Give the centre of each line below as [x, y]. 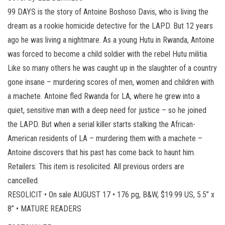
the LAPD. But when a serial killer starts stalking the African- [101, 124]
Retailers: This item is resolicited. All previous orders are [96, 166]
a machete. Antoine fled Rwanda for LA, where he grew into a [104, 96]
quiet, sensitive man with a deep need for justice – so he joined [107, 110]
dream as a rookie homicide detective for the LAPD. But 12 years [110, 26]
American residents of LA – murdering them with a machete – [105, 138]
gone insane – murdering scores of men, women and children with [111, 82]
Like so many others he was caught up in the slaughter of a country [112, 68]
